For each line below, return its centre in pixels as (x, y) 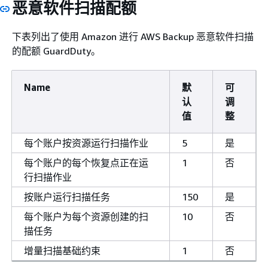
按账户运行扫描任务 (67, 197)
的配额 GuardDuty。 (56, 51)
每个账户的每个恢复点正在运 (86, 162)
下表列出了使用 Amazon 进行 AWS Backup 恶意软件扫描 (133, 36)
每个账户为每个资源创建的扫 (86, 216)
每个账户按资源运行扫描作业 (86, 143)
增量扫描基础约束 (62, 250)
